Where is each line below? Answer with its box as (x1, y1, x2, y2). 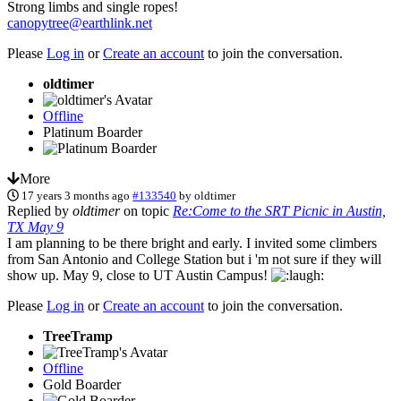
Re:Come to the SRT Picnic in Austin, (173, 202, 386, 218)
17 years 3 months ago (21, 188, 131, 202)
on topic (120, 202, 173, 218)
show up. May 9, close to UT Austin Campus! (7, 267, 271, 283)
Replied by (7, 202, 73, 218)
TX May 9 (7, 218, 64, 235)
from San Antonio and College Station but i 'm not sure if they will (7, 251, 381, 267)
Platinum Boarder (43, 124, 142, 140)
